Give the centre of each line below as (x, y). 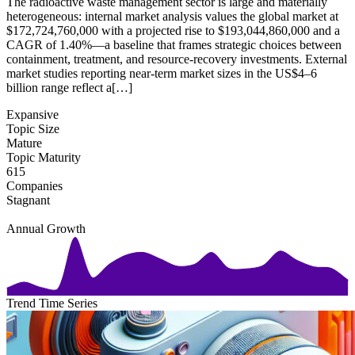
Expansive (32, 115)
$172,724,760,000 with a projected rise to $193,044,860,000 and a (173, 31)
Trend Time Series (52, 303)
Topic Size (33, 129)
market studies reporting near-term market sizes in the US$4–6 (162, 74)
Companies (34, 186)
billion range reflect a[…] (69, 88)
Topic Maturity (44, 158)
